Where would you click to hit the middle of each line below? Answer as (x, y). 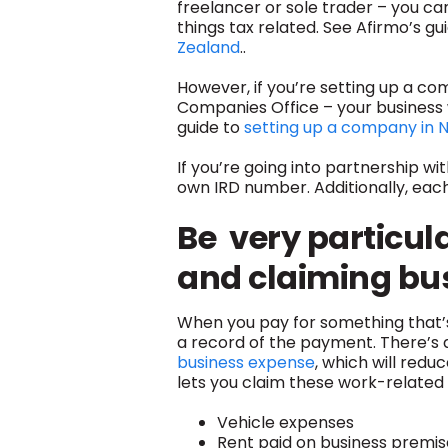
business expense (246, 362)
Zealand (208, 47)
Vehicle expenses (285, 422)
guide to (210, 127)
